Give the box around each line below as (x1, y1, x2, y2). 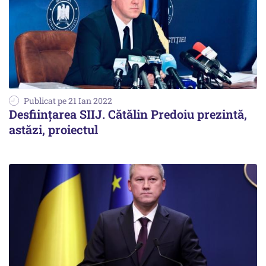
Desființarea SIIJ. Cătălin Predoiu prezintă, (9, 106, 247, 122)
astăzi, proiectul (9, 121, 98, 137)
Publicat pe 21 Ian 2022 (24, 94, 112, 106)
